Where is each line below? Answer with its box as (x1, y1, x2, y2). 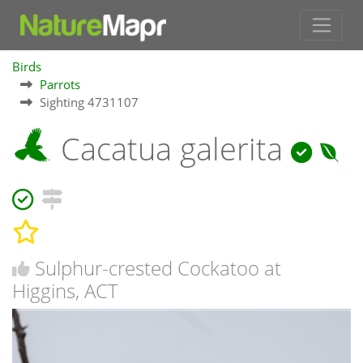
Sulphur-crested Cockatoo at (35, 254, 281, 282)
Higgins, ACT (12, 277, 118, 305)
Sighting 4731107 (40, 93, 139, 110)
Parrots (40, 75, 80, 92)
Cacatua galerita (53, 127, 291, 169)
